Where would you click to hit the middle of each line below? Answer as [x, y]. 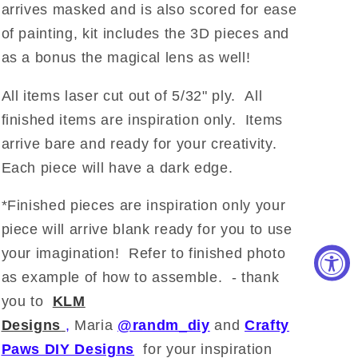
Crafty [267, 326]
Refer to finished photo [207, 254]
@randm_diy [164, 326]
